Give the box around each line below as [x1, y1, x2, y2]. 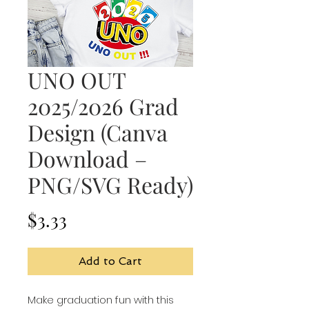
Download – [28, 143, 147, 173]
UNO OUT [28, 65, 126, 94]
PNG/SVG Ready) [28, 170, 193, 199]
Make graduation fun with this [28, 292, 174, 307]
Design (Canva [28, 117, 168, 147]
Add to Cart [79, 255, 142, 268]
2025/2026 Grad [28, 91, 179, 121]
